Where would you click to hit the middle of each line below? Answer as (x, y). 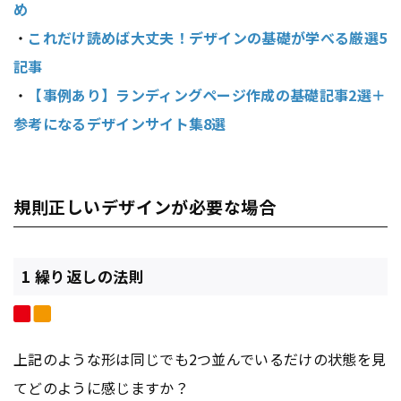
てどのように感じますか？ (101, 388)
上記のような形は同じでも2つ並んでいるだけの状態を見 (200, 359)
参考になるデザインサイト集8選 (120, 124)
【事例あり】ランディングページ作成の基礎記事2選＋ (207, 95)
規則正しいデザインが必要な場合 (145, 207)
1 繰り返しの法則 (83, 277)
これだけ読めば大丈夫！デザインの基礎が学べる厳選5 (208, 38)
